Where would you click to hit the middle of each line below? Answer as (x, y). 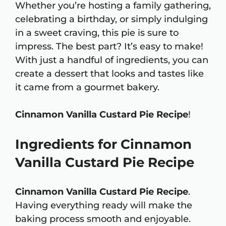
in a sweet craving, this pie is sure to (97, 33)
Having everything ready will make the (104, 206)
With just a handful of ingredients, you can (112, 60)
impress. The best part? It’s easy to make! (109, 47)
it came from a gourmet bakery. (87, 88)
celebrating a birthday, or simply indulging (111, 19)
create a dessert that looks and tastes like (109, 74)
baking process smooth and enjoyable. (103, 219)
